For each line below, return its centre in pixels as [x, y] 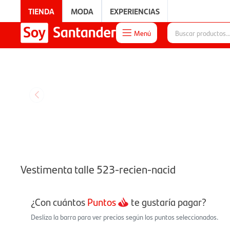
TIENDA [41, 11]
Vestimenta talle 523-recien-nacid [98, 169]
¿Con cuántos [59, 202]
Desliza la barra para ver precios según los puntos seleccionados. [124, 217]
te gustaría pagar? [168, 202]
